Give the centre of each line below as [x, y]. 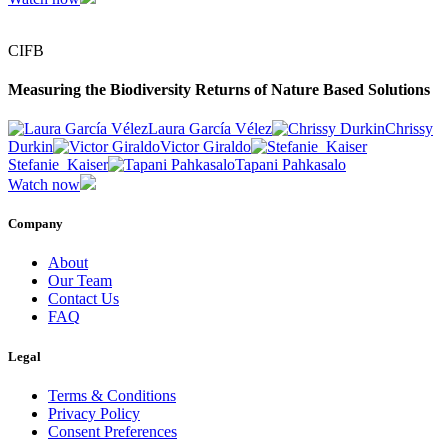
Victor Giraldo [205, 147]
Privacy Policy [94, 413]
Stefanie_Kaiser [58, 165]
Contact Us [83, 299]
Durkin [30, 147]
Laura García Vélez [210, 129]
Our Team [80, 281]
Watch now [44, 185]
